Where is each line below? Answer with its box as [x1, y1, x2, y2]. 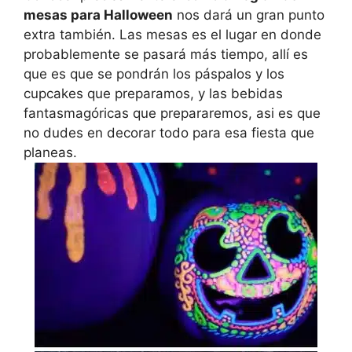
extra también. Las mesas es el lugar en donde [24, 26, 321, 42]
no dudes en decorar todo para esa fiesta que [24, 124, 314, 141]
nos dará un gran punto [173, 6, 324, 23]
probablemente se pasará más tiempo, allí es [24, 46, 308, 62]
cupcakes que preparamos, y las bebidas [24, 85, 283, 101]
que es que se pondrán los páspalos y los [24, 65, 284, 82]
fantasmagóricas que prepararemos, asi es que [24, 104, 321, 121]
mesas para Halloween [24, 6, 173, 23]
